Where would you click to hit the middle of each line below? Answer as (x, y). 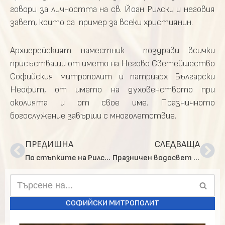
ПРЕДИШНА (49, 144)
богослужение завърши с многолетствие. (93, 116)
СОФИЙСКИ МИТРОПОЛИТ (113, 203)
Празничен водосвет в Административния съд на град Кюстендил (196, 158)
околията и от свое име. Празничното (113, 103)
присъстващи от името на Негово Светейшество (113, 64)
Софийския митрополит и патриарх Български (113, 77)
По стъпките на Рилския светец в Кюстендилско (107, 158)
